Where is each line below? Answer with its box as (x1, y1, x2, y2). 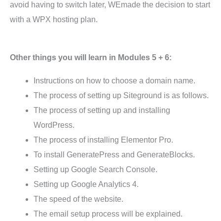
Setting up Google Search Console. (34, 165, 157, 174)
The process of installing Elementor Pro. (34, 136, 173, 145)
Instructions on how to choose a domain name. (34, 76, 195, 85)
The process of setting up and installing (34, 106, 170, 115)
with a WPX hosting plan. (10, 15, 98, 24)
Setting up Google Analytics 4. (34, 180, 139, 189)
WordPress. (34, 121, 74, 130)
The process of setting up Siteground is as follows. (34, 91, 209, 100)
